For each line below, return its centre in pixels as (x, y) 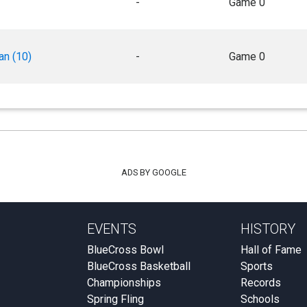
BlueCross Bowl (125, 250)
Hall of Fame (271, 250)
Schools (260, 299)
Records (261, 283)
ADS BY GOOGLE (153, 172)
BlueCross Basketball (139, 266)
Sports (257, 266)
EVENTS (112, 229)
